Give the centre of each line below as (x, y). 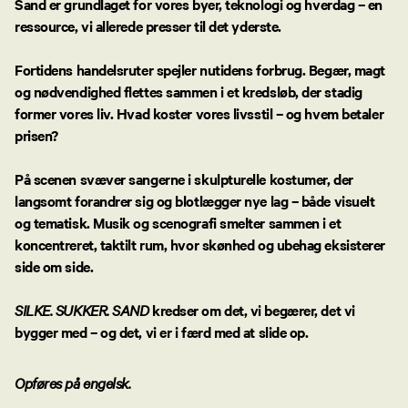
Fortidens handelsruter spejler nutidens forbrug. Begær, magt (200, 69)
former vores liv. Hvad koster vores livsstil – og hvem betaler (199, 112)
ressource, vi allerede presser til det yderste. (148, 25)
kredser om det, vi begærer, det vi (252, 309)
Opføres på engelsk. (74, 382)
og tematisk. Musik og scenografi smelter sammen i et (178, 222)
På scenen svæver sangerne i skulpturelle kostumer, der (184, 178)
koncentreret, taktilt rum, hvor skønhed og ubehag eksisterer (200, 244)
